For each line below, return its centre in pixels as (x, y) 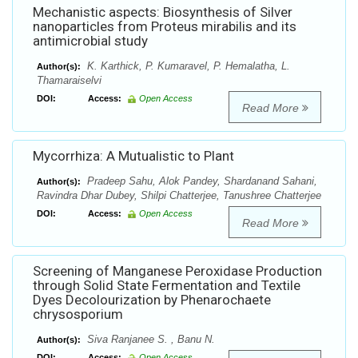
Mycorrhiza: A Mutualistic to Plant (133, 156)
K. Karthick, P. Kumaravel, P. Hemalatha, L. (187, 66)
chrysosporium (78, 314)
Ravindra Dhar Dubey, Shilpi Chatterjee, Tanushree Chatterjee (179, 196)
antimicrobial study (90, 41)
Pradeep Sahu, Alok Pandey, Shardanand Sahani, (201, 181)
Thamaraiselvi (69, 81)
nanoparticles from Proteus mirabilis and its (165, 27)
